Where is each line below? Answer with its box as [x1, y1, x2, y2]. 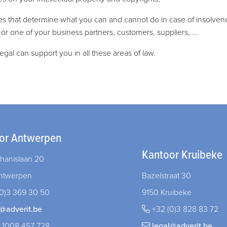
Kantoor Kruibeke [141, 147, 222, 163]
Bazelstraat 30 [141, 171, 191, 181]
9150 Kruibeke [141, 187, 192, 198]
